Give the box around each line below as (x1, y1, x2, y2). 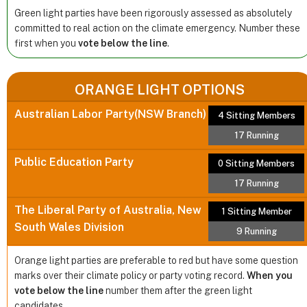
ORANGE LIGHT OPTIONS (74, 82, 245, 99)
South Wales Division (14, 221, 124, 234)
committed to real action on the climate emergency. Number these (14, 23, 300, 34)
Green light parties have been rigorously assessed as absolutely (14, 8, 292, 19)
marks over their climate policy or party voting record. (14, 270, 247, 282)
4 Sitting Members (217, 110, 295, 121)
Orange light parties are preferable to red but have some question (14, 255, 298, 267)
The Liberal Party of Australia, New (14, 204, 201, 217)
